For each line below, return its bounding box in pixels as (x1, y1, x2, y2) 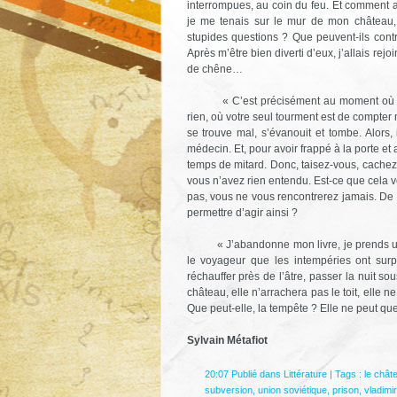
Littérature (283, 368, 327, 379)
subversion (204, 384, 253, 395)
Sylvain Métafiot (186, 333, 268, 346)
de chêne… (186, 62, 243, 75)
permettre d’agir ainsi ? (186, 206, 298, 219)
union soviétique (257, 384, 327, 395)
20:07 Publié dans (204, 368, 284, 379)
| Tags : (326, 368, 364, 379)
